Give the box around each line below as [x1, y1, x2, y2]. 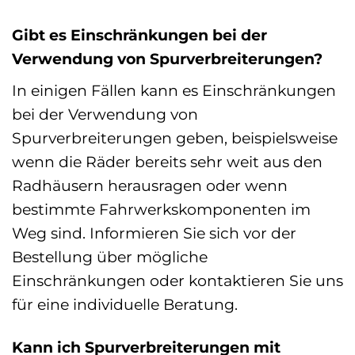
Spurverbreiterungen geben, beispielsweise [12, 128, 338, 147]
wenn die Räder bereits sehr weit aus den [12, 151, 323, 171]
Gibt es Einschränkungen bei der [12, 25, 267, 44]
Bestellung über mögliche [12, 246, 208, 266]
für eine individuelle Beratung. [12, 294, 238, 314]
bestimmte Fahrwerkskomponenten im [12, 199, 311, 219]
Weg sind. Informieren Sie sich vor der [12, 223, 296, 242]
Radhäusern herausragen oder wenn [12, 175, 288, 195]
